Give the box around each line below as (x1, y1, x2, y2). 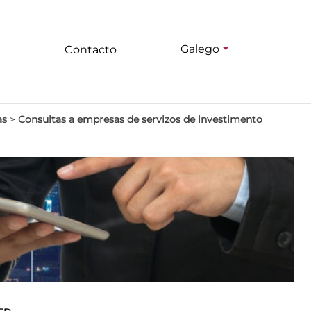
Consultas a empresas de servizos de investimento (18, 113, 262, 126)
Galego (180, 42, 220, 56)
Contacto (64, 43, 117, 56)
